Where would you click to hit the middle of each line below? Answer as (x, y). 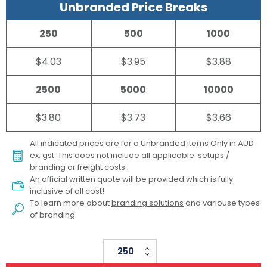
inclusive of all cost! (68, 191)
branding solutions (148, 203)
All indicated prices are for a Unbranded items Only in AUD (142, 144)
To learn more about (71, 203)
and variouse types (222, 203)
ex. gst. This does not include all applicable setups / (130, 156)
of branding (52, 215)
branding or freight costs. (78, 167)
